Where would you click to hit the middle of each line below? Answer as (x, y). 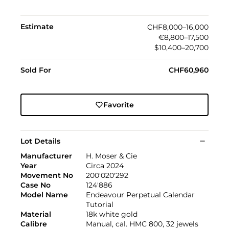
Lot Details (40, 141)
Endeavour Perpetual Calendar (140, 194)
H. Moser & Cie (111, 156)
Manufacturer (46, 156)
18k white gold (112, 214)
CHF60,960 (189, 70)
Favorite (118, 105)
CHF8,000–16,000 (178, 27)
